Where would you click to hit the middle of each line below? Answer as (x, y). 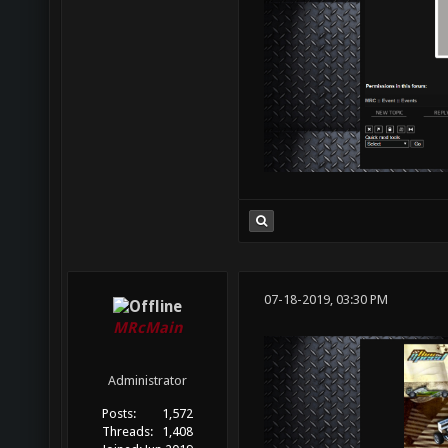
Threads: (128, 432)
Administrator (147, 381)
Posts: (119, 414)
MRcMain (147, 328)
